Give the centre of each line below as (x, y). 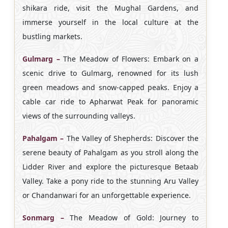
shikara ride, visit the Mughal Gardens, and (110, 8)
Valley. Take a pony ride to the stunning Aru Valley (110, 181)
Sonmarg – (43, 217)
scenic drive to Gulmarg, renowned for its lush (110, 73)
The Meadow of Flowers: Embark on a (129, 59)
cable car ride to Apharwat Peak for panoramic (110, 101)
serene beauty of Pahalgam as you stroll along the (110, 152)
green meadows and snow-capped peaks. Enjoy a (110, 87)
